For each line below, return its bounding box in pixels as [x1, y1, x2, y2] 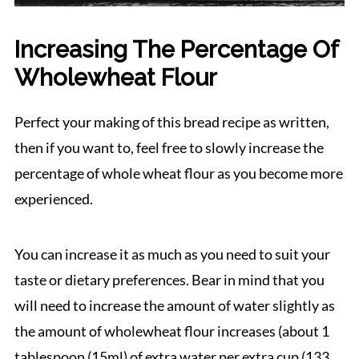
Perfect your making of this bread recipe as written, [14, 112, 329, 131]
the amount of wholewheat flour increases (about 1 [14, 321, 329, 340]
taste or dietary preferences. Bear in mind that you [14, 270, 325, 288]
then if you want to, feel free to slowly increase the [14, 138, 324, 156]
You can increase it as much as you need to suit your [14, 244, 330, 263]
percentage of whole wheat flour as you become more [14, 163, 343, 182]
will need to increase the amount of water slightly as [14, 296, 335, 314]
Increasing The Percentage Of [14, 35, 338, 63]
